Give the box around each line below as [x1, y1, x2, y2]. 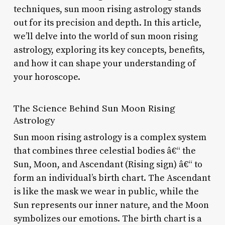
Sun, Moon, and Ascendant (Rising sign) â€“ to [13, 158, 202, 170]
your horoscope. [13, 71, 80, 83]
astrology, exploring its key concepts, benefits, [13, 44, 205, 56]
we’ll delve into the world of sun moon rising [13, 30, 198, 42]
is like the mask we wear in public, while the [13, 185, 199, 197]
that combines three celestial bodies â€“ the [13, 145, 196, 157]
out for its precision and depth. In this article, [13, 17, 201, 29]
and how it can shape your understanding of [13, 57, 196, 69]
